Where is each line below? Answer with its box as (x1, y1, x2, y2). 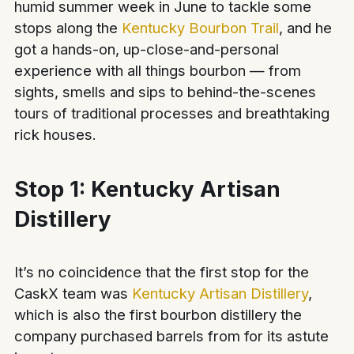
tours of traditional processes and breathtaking (14, 104, 330, 122)
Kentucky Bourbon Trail (122, 19, 280, 37)
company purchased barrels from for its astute (14, 327, 330, 345)
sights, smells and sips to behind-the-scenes (14, 83, 317, 101)
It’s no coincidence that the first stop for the (14, 263, 310, 281)
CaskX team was (14, 284, 133, 303)
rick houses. (14, 126, 97, 144)
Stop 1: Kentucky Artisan (14, 175, 281, 202)
